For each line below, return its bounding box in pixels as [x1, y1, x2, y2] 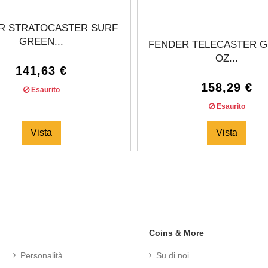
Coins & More [149, 227, 204, 237]
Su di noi [156, 250, 189, 260]
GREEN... [19, 35, 63, 47]
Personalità [20, 250, 63, 260]
